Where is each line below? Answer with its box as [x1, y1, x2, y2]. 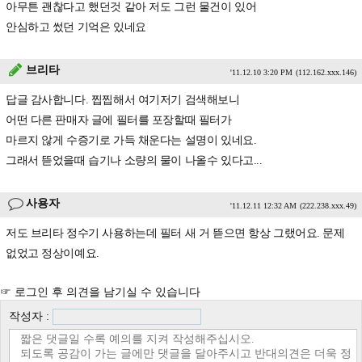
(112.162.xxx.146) [296, 68, 356, 77]
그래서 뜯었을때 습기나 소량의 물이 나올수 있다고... [6, 154, 263, 166]
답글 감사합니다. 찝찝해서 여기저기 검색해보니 [6, 94, 240, 106]
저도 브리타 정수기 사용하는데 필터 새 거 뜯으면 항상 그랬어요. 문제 [6, 227, 345, 239]
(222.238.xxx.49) [300, 201, 356, 210]
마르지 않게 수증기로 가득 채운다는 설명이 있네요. [6, 134, 257, 146]
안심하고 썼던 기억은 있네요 [6, 21, 146, 33]
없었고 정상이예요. [6, 247, 99, 259]
